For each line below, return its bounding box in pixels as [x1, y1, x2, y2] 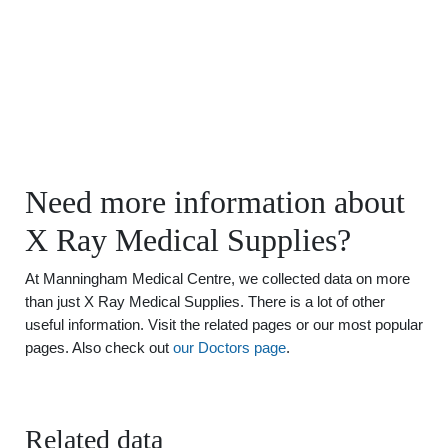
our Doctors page [173, 339, 286, 356]
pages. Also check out [25, 339, 173, 356]
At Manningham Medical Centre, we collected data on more [25, 270, 410, 287]
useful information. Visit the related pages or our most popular [25, 316, 423, 333]
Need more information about [25, 184, 405, 220]
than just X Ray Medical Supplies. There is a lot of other [25, 293, 385, 310]
